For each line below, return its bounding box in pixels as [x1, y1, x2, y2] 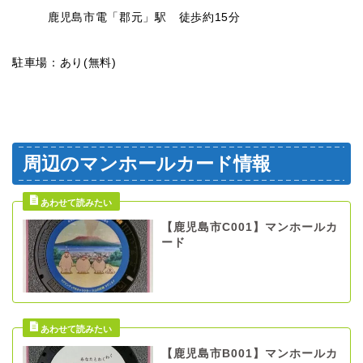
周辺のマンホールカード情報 [23, 152, 271, 174]
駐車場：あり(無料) [12, 56, 117, 69]
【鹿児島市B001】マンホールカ [160, 348, 338, 361]
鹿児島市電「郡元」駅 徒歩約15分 [12, 11, 241, 23]
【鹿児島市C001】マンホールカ [160, 220, 338, 233]
